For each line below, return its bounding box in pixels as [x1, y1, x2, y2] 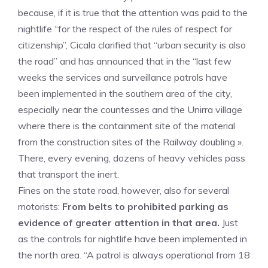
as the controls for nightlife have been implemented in [18, 233, 247, 245]
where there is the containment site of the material [18, 120, 235, 132]
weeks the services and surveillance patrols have [18, 71, 227, 83]
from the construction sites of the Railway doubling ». [18, 136, 243, 148]
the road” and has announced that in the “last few [18, 55, 232, 67]
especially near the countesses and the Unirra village [18, 103, 242, 115]
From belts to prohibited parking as [62, 200, 229, 212]
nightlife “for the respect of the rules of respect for [18, 23, 232, 35]
